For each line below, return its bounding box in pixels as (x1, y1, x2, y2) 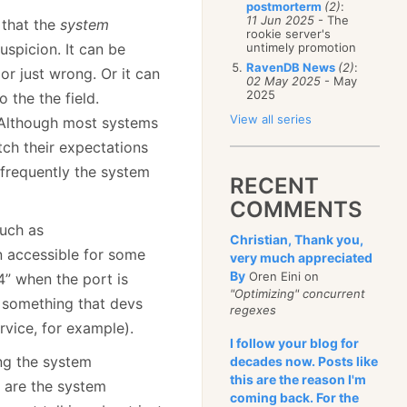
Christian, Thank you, (230, 232, 364, 247)
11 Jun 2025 (246, 13, 315, 27)
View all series (230, 112, 313, 126)
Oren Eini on (245, 269, 320, 283)
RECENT (230, 173, 320, 199)
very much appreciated (230, 250, 373, 265)
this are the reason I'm (230, 372, 367, 387)
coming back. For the (230, 390, 360, 405)
